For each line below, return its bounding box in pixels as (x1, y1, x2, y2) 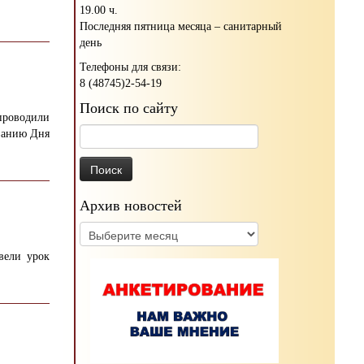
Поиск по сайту (80, 99, 178, 116)
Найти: (80, 125, 114, 138)
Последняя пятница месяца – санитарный (80, 19, 282, 32)
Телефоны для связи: (80, 60, 181, 73)
